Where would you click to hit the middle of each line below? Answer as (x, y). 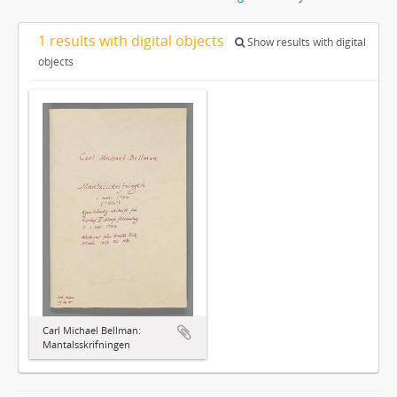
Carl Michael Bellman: (92, 331)
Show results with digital (305, 42)
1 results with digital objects (133, 40)
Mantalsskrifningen (86, 345)
